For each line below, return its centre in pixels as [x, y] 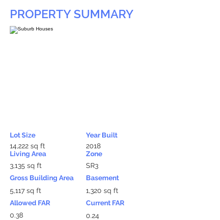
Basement [102, 178]
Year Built [102, 135]
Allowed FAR [30, 203]
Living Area [28, 154]
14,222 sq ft [27, 146]
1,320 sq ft [102, 191]
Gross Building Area [42, 178]
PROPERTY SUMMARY [72, 14]
